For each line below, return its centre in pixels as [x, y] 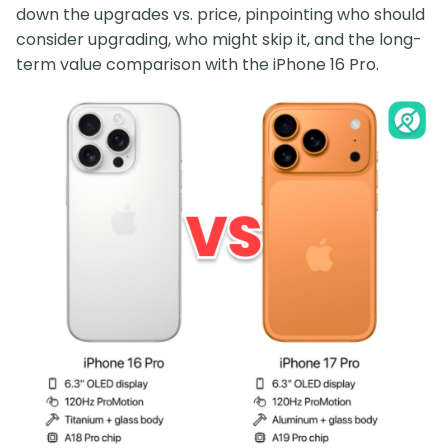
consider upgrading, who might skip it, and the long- [219, 40]
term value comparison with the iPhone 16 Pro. [197, 65]
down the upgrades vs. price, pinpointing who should [220, 15]
